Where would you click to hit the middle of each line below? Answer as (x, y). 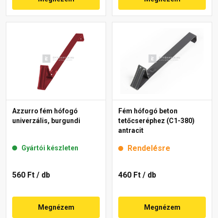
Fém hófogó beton (148, 111)
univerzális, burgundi (46, 120)
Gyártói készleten (50, 148)
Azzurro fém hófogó (45, 111)
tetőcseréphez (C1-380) (156, 120)
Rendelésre (149, 148)
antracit (131, 130)
